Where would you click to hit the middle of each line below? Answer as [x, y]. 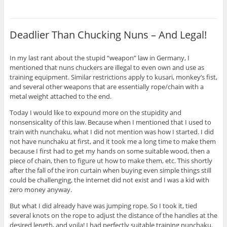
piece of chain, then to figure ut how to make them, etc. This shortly [111, 161]
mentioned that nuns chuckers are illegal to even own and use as [107, 68]
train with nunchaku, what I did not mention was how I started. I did [111, 132]
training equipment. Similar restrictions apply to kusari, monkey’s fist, [113, 77]
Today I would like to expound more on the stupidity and [95, 113]
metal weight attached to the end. [60, 97]
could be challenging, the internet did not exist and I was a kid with [109, 180]
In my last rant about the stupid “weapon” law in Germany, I [99, 58]
